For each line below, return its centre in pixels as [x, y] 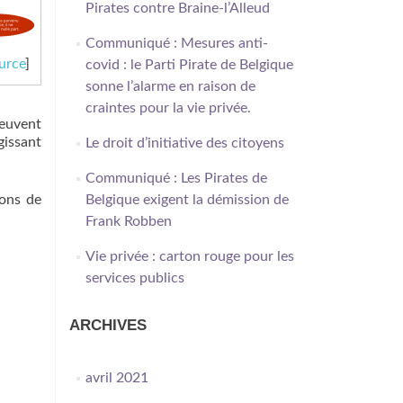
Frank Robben [128, 221]
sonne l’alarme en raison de [170, 86]
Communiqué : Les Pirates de [176, 178]
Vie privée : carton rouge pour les [189, 256]
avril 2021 [116, 378]
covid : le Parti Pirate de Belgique [189, 65]
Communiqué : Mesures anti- [176, 43]
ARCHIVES [108, 325]
